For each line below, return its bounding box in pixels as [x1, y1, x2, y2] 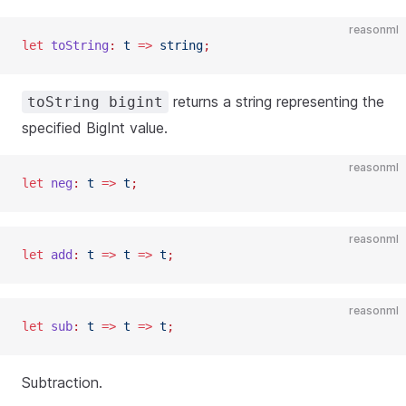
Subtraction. [22, 373, 102, 391]
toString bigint [27, 93, 163, 111]
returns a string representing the [169, 92, 384, 111]
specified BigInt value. [22, 119, 168, 137]
